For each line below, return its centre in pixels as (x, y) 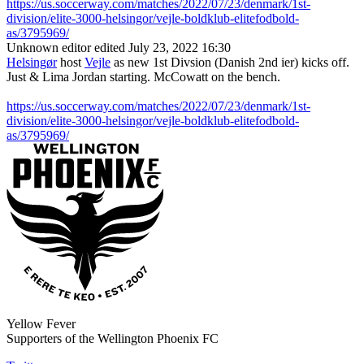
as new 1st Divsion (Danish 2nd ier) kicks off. (230, 63)
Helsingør (32, 63)
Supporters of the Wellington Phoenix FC (113, 339)
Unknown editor (49, 48)
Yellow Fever (41, 324)
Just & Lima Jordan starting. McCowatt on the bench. (143, 77)
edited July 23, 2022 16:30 (162, 48)
